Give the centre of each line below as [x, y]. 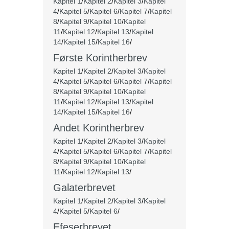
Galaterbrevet [84, 188]
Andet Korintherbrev [99, 128]
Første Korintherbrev [100, 58]
